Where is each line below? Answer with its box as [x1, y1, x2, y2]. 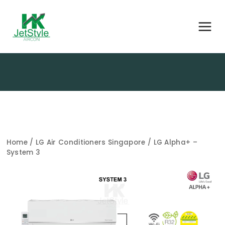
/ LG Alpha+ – [145, 137, 197, 147]
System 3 [6, 147, 41, 157]
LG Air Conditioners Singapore [35, 137, 146, 147]
